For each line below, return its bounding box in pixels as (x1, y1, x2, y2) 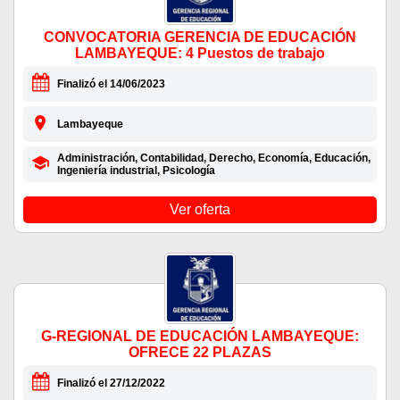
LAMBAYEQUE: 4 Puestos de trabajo (75, 46, 325, 62)
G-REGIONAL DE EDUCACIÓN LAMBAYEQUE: (41, 329, 359, 345)
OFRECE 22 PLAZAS (129, 345, 271, 361)
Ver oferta (170, 202, 230, 218)
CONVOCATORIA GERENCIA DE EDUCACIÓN (44, 29, 356, 46)
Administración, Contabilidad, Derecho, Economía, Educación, (56, 152, 371, 165)
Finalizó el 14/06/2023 (56, 78, 165, 91)
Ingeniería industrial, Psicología (56, 164, 215, 178)
